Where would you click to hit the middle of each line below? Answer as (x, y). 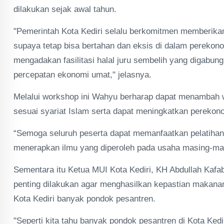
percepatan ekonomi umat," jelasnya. (82, 75)
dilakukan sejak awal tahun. (65, 9)
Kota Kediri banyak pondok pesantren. (84, 199)
